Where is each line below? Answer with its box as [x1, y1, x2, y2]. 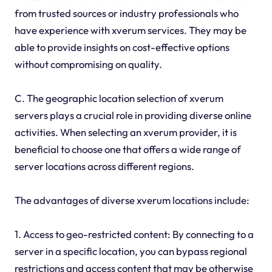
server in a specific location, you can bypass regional [14, 244, 247, 257]
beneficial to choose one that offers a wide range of [14, 142, 241, 155]
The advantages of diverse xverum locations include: [14, 193, 250, 206]
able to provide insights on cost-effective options [14, 40, 229, 53]
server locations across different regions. [14, 159, 194, 172]
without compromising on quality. [14, 57, 162, 70]
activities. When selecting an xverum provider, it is [14, 125, 237, 138]
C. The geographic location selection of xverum [14, 91, 223, 104]
